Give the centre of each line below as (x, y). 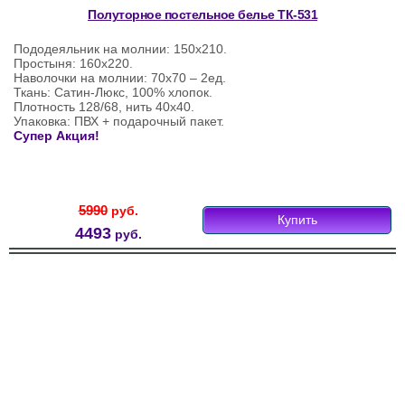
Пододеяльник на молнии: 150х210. (120, 49)
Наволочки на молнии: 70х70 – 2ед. (120, 78)
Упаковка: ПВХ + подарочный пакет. (119, 122)
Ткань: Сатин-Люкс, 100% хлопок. (113, 93)
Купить (297, 220)
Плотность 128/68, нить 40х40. (104, 107)
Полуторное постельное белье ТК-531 (202, 15)
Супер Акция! (57, 136)
